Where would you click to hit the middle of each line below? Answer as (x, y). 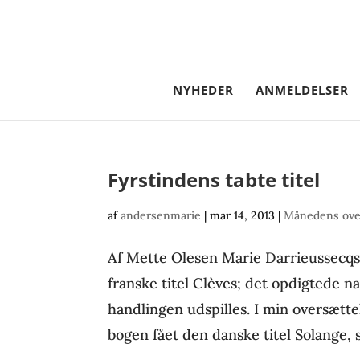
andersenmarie (161, 215)
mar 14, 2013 (243, 215)
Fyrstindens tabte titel (214, 180)
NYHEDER (203, 90)
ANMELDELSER (302, 90)
